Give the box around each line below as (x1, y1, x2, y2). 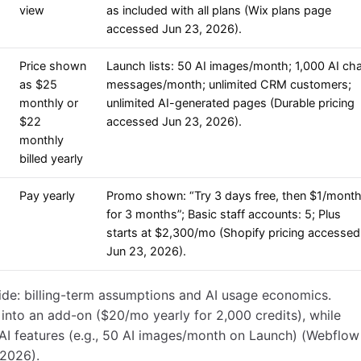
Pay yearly (19, 189, 75, 204)
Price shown (19, 59, 86, 74)
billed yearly (19, 151, 83, 167)
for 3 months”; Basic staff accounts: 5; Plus (106, 207, 341, 222)
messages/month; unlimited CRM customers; (106, 77, 351, 93)
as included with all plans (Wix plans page (106, 3, 331, 19)
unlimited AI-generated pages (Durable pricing (106, 96, 355, 111)
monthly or (19, 96, 78, 111)
